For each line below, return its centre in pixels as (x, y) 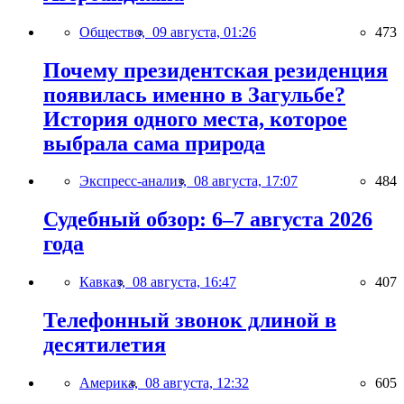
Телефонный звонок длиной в (190, 321)
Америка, (112, 383)
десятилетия (105, 345)
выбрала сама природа (154, 143)
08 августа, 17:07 (246, 181)
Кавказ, (106, 282)
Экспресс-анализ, (137, 181)
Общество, (116, 32)
